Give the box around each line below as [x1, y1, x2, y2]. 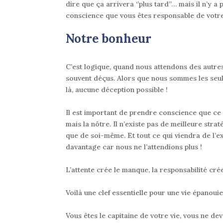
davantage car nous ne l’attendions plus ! [66, 142, 202, 152]
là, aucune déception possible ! [66, 85, 168, 95]
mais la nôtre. [66, 119, 111, 129]
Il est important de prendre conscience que [66, 108, 213, 117]
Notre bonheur [66, 31, 151, 47]
